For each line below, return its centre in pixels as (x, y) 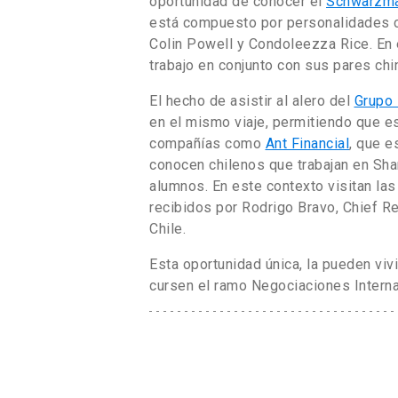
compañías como (207, 143)
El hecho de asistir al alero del (252, 100)
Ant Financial (307, 143)
